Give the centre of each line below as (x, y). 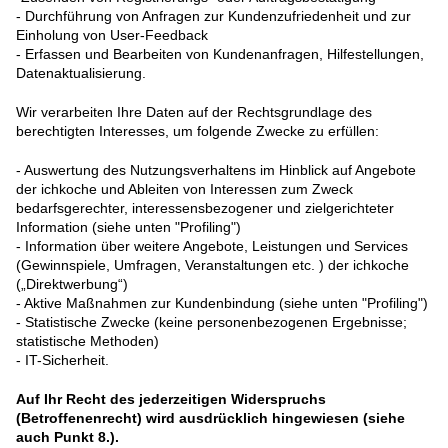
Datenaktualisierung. (81, 73)
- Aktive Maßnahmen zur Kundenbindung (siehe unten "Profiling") (222, 303)
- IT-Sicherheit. (62, 360)
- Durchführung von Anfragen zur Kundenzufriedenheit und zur (213, 16)
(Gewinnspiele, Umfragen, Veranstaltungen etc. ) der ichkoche (212, 265)
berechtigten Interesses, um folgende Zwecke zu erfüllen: (197, 131)
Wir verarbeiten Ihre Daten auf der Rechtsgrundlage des (194, 112)
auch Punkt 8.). (67, 437)
